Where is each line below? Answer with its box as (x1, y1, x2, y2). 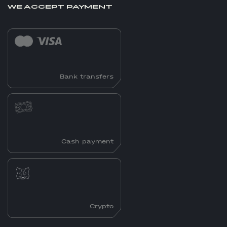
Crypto (90, 203, 113, 210)
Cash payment (61, 138, 113, 145)
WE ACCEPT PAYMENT (8, 4, 112, 10)
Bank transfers (60, 73, 113, 81)
